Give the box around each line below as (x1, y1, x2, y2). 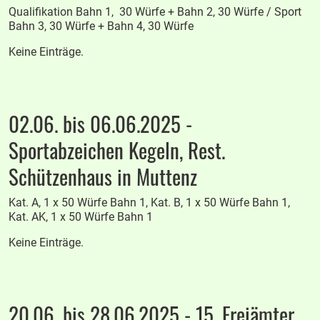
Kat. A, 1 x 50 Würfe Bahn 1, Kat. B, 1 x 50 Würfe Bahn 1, (9, 196, 291, 209)
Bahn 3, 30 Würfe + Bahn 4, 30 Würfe (9, 19, 194, 33)
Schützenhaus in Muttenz (9, 161, 198, 191)
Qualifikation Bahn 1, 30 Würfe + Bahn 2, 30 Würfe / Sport (9, 4, 302, 19)
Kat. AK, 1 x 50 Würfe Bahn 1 (9, 210, 154, 224)
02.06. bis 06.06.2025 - (9, 109, 193, 139)
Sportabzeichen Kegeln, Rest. (9, 135, 226, 165)
